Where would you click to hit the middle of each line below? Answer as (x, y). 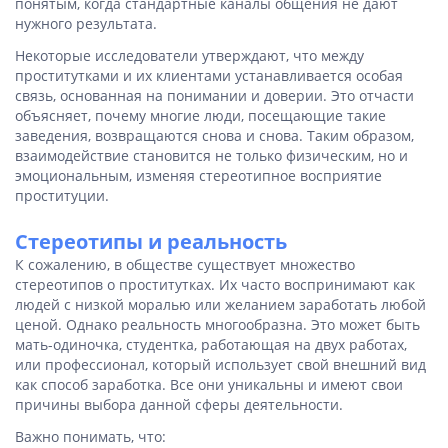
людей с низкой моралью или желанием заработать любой (220, 304)
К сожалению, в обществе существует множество (185, 264)
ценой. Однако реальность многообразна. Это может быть (217, 324)
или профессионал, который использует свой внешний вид (220, 364)
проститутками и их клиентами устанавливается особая (209, 75)
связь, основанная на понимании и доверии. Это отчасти (214, 95)
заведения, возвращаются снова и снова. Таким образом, (214, 135)
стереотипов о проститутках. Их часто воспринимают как (215, 284)
